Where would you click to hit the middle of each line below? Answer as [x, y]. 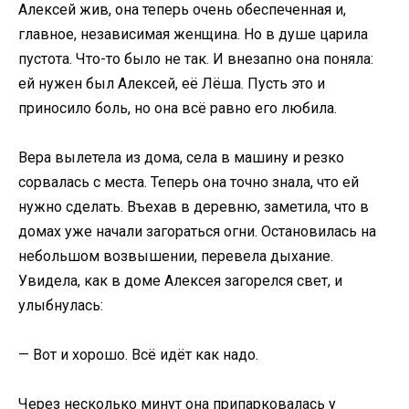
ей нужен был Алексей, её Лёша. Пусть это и [172, 83]
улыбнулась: [61, 305]
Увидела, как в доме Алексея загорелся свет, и [180, 280]
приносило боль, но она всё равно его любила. [178, 108]
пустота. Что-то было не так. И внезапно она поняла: [196, 58]
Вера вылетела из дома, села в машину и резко [181, 157]
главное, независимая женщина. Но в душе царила [193, 34]
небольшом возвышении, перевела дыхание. [176, 256]
